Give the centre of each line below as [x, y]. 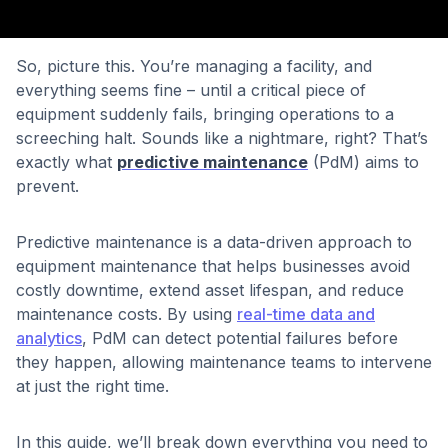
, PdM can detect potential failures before [240, 338]
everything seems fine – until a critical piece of [191, 90]
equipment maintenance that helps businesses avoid [213, 266]
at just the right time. [92, 386]
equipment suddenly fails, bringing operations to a [205, 114]
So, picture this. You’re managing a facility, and [194, 66]
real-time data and [306, 314]
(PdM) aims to [363, 162]
